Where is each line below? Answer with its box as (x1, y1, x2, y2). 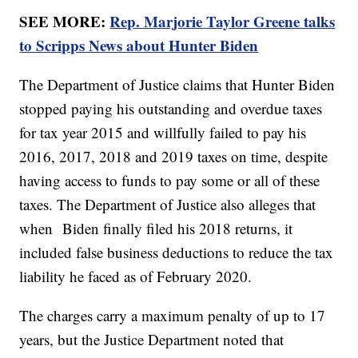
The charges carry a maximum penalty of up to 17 (19, 305, 326, 326)
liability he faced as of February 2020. (19, 266, 253, 287)
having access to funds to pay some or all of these (19, 170, 320, 191)
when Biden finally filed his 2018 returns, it (19, 218, 293, 239)
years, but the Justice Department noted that (19, 329, 284, 350)
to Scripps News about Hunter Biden (19, 34, 259, 57)
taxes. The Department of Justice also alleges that (19, 194, 316, 215)
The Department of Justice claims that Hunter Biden (19, 74, 336, 95)
